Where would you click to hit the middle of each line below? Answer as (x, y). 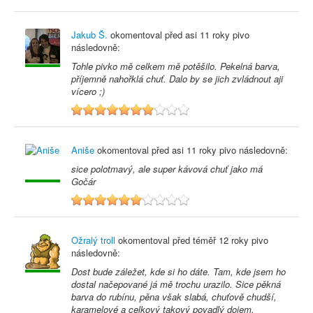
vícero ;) (88, 91)
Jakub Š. (89, 35)
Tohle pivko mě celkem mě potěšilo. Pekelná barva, (176, 66)
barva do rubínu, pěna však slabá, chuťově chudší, (174, 297)
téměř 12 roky (221, 240)
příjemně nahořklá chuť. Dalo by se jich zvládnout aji (177, 79)
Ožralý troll (93, 240)
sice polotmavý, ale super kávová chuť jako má (167, 169)
